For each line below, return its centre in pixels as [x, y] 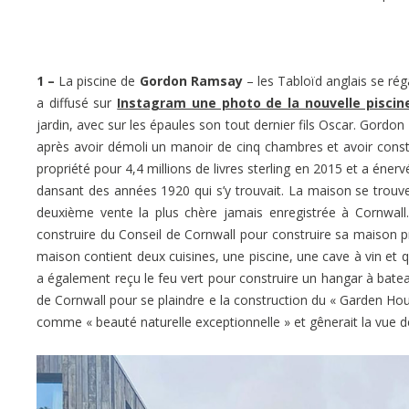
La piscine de [97, 81]
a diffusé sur [77, 103]
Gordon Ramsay [191, 81]
